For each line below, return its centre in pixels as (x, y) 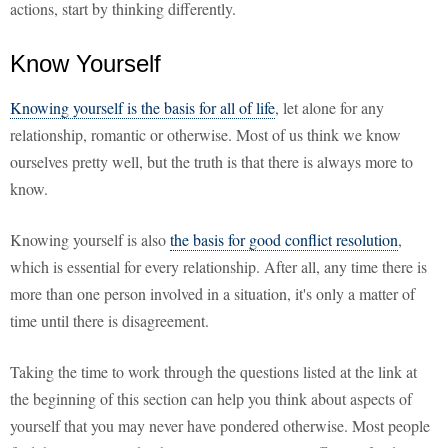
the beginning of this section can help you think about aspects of (211, 399)
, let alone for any (329, 108)
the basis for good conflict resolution (284, 240)
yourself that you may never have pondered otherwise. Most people (220, 426)
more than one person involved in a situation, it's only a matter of (212, 294)
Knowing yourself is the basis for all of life (142, 108)
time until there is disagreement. (109, 321)
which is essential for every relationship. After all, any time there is (218, 267)
